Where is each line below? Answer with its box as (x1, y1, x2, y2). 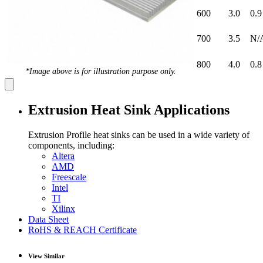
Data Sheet (28, 214, 69, 224)
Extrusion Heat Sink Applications (28, 102, 230, 117)
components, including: (28, 140, 114, 150)
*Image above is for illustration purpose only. (25, 66, 176, 76)
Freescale (52, 171, 86, 182)
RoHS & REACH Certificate (28, 224, 137, 235)
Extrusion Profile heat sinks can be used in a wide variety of (28, 129, 249, 140)
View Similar (28, 252, 65, 259)
